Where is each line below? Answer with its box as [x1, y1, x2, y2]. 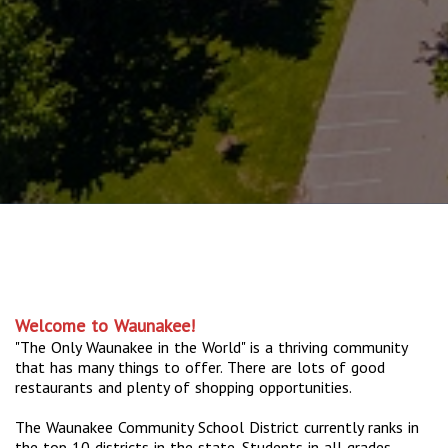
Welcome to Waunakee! [15, 314, 195, 338]
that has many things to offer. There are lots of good [15, 357, 385, 378]
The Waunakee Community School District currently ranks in [15, 417, 419, 438]
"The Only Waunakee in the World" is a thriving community [15, 337, 407, 358]
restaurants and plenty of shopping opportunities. [15, 377, 352, 398]
